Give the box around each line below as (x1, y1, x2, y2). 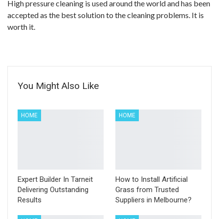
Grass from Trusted (115, 185, 179, 195)
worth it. (7, 22, 35, 31)
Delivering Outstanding (18, 185, 88, 195)
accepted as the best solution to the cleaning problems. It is (7, 10, 204, 20)
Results (18, 196, 42, 205)
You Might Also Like (18, 80, 99, 91)
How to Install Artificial (115, 175, 188, 184)
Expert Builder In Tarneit (18, 175, 93, 184)
